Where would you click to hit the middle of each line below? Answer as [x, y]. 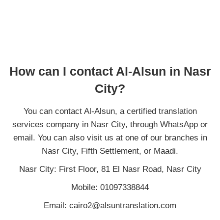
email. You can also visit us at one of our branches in [110, 137]
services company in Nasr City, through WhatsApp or [110, 124]
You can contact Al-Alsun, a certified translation [110, 111]
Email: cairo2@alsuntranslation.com [110, 205]
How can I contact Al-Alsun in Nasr [110, 71]
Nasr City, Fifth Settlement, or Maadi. [110, 151]
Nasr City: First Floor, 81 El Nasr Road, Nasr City [110, 169]
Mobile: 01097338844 [110, 187]
